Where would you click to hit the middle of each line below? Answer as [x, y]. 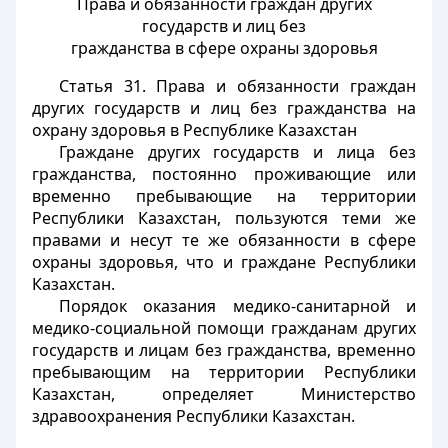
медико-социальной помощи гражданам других [224, 328]
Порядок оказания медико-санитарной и [237, 306]
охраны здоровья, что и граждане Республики [224, 262]
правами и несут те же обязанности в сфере [224, 240]
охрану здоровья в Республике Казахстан [194, 130]
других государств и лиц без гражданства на [224, 108]
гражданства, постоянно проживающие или [224, 174]
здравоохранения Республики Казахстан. [193, 416]
